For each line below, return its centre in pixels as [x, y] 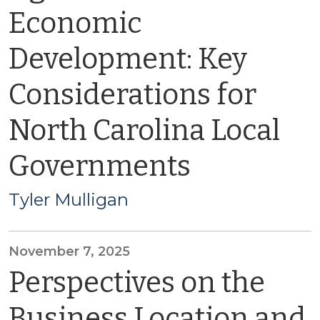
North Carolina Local [144, 131]
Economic [75, 24]
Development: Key [128, 59]
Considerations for [132, 95]
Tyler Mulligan [69, 200]
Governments [100, 166]
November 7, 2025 [69, 251]
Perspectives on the [137, 283]
